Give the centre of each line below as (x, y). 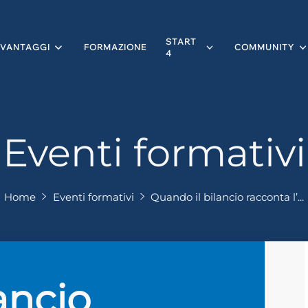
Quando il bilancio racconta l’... (227, 197)
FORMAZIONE (115, 47)
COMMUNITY (264, 47)
